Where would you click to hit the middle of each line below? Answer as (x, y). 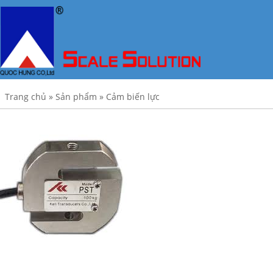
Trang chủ (26, 97)
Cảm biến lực (133, 97)
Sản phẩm (76, 97)
